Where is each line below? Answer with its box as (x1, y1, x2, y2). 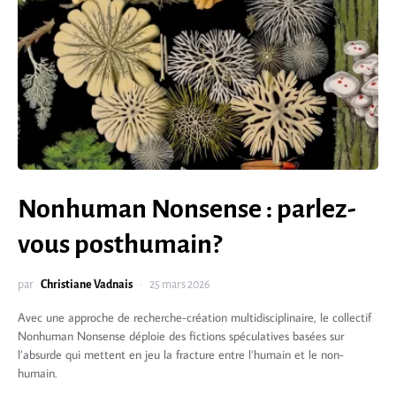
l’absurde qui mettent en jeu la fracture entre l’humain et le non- (18, 346, 344, 362)
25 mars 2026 (149, 278, 210, 291)
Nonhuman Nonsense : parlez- (18, 194, 356, 223)
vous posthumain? (18, 230, 222, 258)
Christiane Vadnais (41, 278, 133, 291)
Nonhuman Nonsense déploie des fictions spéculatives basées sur (18, 328, 344, 344)
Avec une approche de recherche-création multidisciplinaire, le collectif (18, 309, 371, 325)
